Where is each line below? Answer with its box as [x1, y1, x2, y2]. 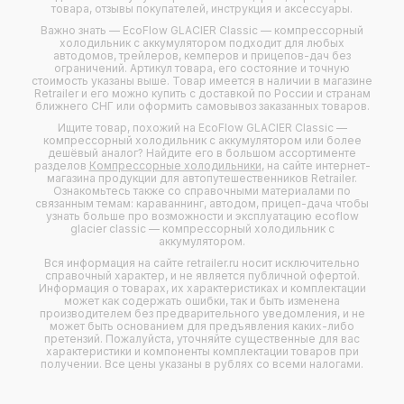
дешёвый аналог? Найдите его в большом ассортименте [48, 146, 356, 160]
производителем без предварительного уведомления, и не [39, 307, 365, 320]
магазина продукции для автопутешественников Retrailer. [47, 171, 357, 185]
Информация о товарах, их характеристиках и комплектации [38, 281, 366, 295]
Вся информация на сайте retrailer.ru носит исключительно [44, 256, 360, 270]
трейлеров [119, 49, 179, 62]
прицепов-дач [251, 49, 329, 62]
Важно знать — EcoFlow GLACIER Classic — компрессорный [41, 23, 363, 37]
